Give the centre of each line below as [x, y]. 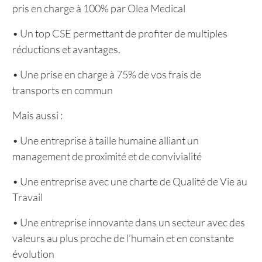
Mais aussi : [37, 115]
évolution [33, 254]
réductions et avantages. [66, 49]
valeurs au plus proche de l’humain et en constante [123, 238]
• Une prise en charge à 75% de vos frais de [107, 74]
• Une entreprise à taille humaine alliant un [106, 140]
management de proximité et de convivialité [107, 156]
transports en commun [63, 90]
